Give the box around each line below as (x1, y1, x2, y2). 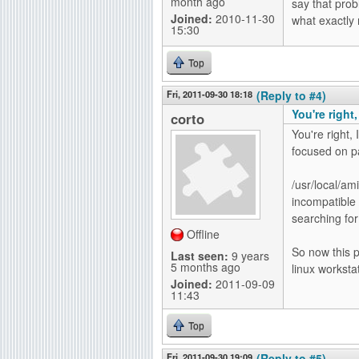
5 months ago (171, 259, 240, 275)
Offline (187, 226, 220, 242)
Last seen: (171, 248, 228, 264)
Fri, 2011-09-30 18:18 (167, 87, 252, 100)
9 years (228, 248, 269, 264)
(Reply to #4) (256, 87, 326, 103)
